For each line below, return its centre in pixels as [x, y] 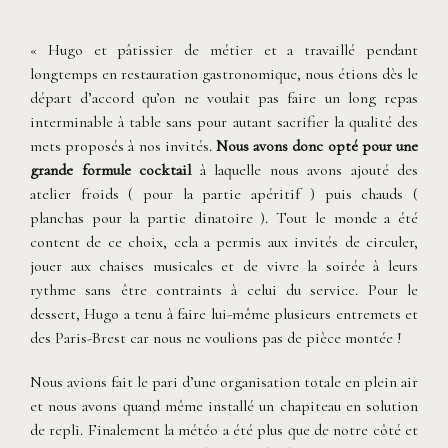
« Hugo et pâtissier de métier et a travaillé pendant [224, 50]
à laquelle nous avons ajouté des [304, 170]
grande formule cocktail [110, 170]
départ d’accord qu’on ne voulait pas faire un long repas [224, 98]
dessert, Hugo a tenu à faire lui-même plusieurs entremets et [224, 314]
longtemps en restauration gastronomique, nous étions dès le [224, 74]
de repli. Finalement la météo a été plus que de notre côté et [224, 430]
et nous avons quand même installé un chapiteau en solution [224, 406]
